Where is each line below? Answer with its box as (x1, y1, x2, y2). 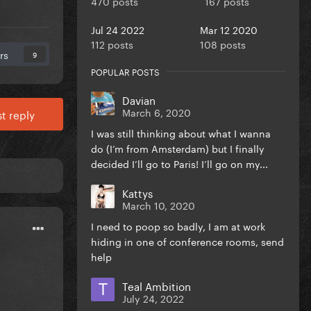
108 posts (200, 35, 246, 51)
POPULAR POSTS (91, 64, 160, 78)
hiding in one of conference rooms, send (91, 233, 284, 249)
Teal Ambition (122, 276, 191, 294)
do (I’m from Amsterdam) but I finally (91, 140, 264, 155)
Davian (122, 90, 155, 108)
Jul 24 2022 (91, 21, 144, 37)
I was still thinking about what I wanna (91, 124, 271, 140)
